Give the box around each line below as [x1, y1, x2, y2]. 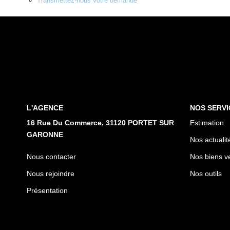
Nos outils [189, 169, 222, 178]
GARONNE [27, 130, 63, 139]
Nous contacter [27, 152, 76, 161]
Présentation [27, 186, 68, 195]
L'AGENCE [27, 103, 63, 112]
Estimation [189, 119, 224, 127]
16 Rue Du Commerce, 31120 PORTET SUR [27, 119, 174, 127]
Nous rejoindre [27, 169, 74, 178]
